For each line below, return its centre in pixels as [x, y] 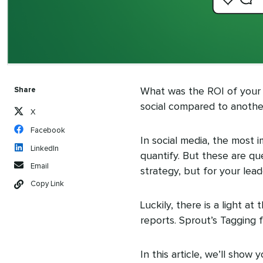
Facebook [48, 131]
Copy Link [47, 184]
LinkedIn [45, 149]
